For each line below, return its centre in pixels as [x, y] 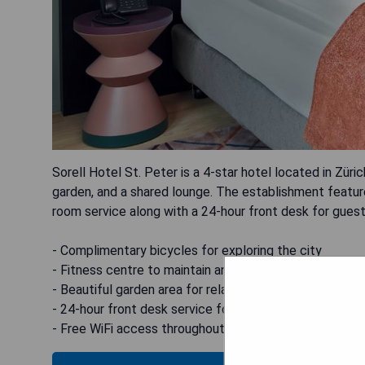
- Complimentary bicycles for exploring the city [187, 251]
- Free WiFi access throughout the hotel [167, 329]
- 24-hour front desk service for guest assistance [193, 309]
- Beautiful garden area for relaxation [157, 290]
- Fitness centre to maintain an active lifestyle [185, 270]
